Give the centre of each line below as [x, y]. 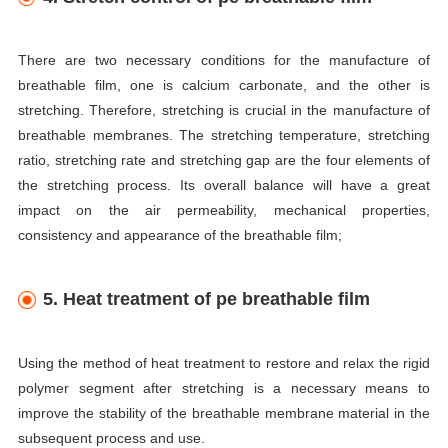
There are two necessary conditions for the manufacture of [224, 60]
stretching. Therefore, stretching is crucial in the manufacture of [224, 110]
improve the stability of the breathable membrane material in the [224, 413]
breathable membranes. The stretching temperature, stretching [224, 135]
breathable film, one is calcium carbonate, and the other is [224, 85]
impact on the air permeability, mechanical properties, [224, 210]
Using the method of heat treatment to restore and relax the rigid [224, 363]
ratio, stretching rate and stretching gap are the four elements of [224, 160]
